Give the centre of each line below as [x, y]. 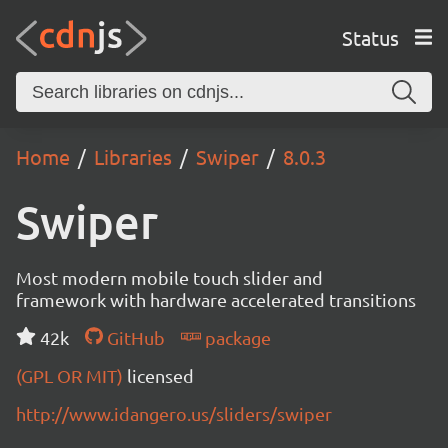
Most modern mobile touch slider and [169, 277]
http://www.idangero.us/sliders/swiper [174, 413]
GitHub [133, 337]
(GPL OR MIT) [71, 375]
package [235, 337]
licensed [160, 375]
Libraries [133, 156]
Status [370, 37]
